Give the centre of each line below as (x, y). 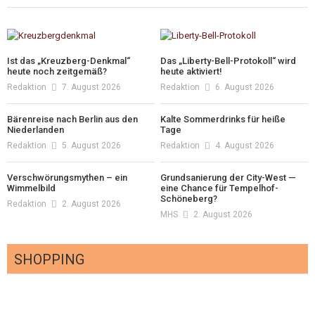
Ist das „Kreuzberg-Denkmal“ (69, 60)
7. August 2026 (91, 87)
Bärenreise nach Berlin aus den (72, 119)
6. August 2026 (245, 87)
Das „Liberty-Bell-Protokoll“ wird (229, 60)
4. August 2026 (245, 145)
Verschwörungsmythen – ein (67, 177)
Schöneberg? (189, 198)
